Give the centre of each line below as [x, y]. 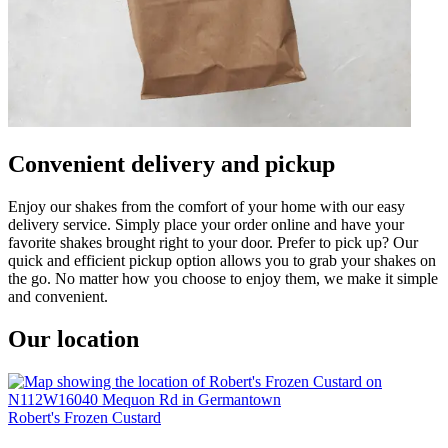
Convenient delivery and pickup [171, 163]
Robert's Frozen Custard [84, 417]
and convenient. [58, 296]
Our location [73, 338]
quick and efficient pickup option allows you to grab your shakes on [222, 260]
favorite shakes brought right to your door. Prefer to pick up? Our [213, 242]
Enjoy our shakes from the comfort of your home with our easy [206, 206]
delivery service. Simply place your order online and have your [206, 224]
